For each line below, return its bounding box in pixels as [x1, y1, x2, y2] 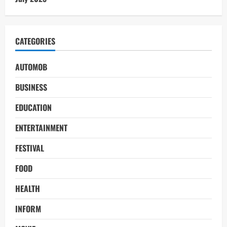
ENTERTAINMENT [15, 121, 67, 134]
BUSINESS [15, 81, 47, 93]
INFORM [15, 202, 41, 215]
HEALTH [15, 182, 40, 195]
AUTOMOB [15, 60, 47, 73]
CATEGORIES [15, 34, 55, 47]
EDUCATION [15, 101, 52, 113]
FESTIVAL [15, 141, 44, 154]
